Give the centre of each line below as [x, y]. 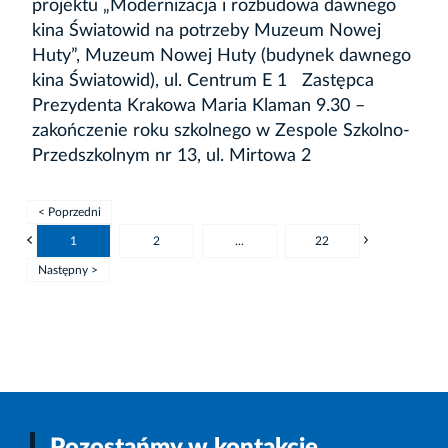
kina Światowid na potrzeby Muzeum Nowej [206, 30]
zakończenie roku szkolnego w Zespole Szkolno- [221, 130]
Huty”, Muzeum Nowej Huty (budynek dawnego [221, 55]
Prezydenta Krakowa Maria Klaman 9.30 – [198, 105]
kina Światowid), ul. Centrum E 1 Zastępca [203, 80]
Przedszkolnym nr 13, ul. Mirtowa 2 [171, 155]
